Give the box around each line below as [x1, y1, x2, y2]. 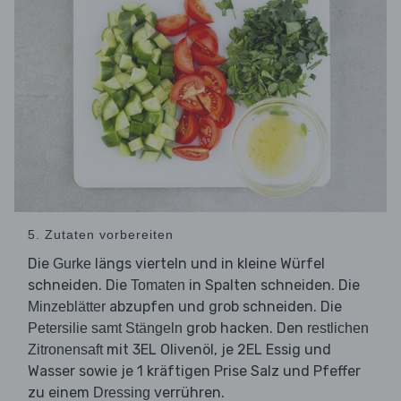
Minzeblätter [28, 299, 106, 315]
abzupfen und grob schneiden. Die [106, 298, 342, 316]
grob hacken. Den [183, 320, 307, 337]
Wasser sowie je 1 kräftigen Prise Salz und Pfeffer [28, 363, 361, 380]
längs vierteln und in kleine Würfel [91, 255, 325, 273]
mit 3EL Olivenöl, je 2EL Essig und [103, 341, 331, 359]
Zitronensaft [28, 342, 103, 358]
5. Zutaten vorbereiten [28, 227, 174, 243]
